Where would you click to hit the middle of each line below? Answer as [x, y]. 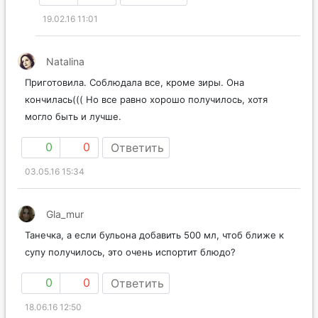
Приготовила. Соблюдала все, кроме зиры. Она [135, 83]
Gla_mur [65, 214]
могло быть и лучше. [73, 117]
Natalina [65, 62]
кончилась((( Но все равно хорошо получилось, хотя [146, 100]
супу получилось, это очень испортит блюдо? [130, 252]
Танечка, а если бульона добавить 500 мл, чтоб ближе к [154, 235]
